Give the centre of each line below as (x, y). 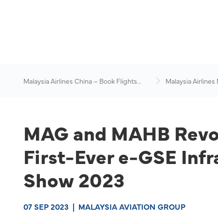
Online (33, 91)
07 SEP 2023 (46, 206)
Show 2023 (74, 179)
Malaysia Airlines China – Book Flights (80, 81)
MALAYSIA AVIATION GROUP (132, 206)
